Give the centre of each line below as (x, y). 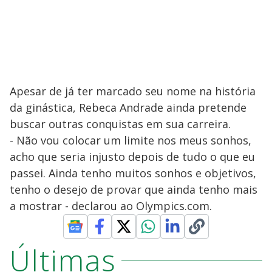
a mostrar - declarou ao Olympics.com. (111, 206)
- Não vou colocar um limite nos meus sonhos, (131, 140)
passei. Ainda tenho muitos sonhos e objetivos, (133, 173)
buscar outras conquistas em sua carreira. (120, 124)
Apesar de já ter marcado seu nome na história (133, 91)
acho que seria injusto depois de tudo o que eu (132, 156)
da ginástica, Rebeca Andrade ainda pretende (128, 107)
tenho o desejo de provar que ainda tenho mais (134, 189)
